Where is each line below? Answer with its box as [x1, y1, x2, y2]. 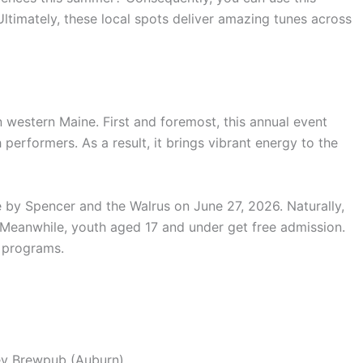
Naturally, [283, 198, 344, 214]
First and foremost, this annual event [103, 113, 327, 130]
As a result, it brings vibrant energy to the [82, 135, 338, 152]
